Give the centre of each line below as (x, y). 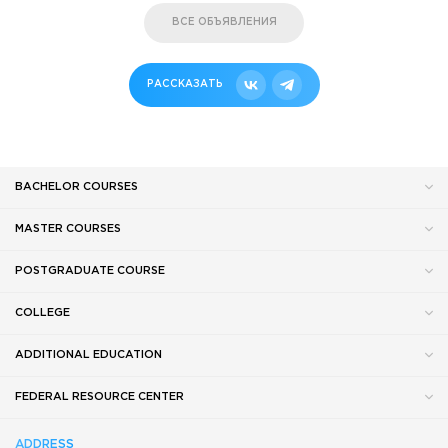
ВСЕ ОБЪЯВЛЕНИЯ (224, 22)
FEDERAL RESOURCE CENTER (99, 396)
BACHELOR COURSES (76, 186)
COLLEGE (42, 312)
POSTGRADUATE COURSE (90, 270)
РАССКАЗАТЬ (184, 84)
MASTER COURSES (68, 228)
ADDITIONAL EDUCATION (88, 354)
